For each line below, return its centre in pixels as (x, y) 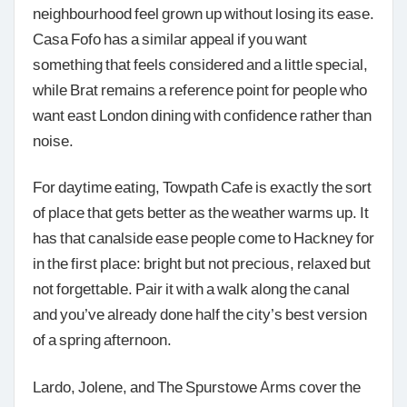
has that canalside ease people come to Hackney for (203, 238)
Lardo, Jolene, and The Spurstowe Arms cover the (197, 387)
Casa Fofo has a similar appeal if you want (170, 38)
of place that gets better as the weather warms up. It (201, 212)
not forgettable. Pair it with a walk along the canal (191, 288)
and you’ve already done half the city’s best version (200, 314)
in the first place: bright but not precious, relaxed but (202, 263)
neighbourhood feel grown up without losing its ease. (203, 12)
